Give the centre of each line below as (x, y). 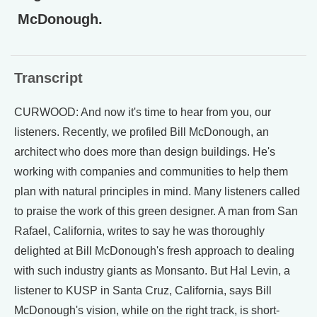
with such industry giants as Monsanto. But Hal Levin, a (152, 271)
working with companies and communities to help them (151, 172)
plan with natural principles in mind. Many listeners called (157, 191)
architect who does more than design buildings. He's (145, 152)
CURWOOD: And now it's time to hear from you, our (143, 112)
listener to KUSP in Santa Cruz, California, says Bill (143, 290)
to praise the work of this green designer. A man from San (156, 211)
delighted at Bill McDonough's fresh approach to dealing (154, 251)
